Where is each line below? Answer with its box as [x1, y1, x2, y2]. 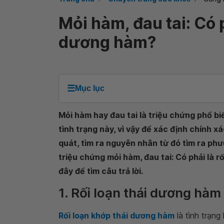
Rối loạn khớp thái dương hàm [58, 210, 174, 220]
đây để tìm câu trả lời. [58, 166, 143, 176]
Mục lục [75, 84, 104, 92]
